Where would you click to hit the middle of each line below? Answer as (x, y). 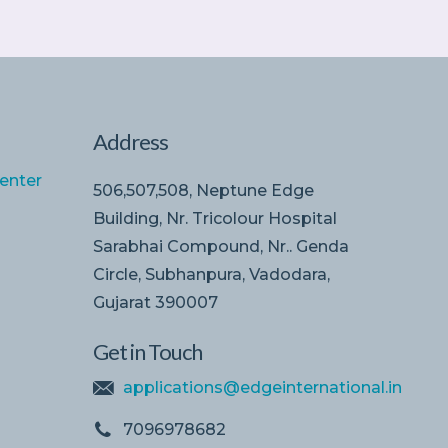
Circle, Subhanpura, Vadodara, (211, 274)
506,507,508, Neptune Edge (203, 190)
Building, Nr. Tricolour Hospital (214, 218)
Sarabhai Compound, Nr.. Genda (220, 246)
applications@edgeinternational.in (262, 387)
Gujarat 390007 (155, 302)
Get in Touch (147, 351)
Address (130, 141)
